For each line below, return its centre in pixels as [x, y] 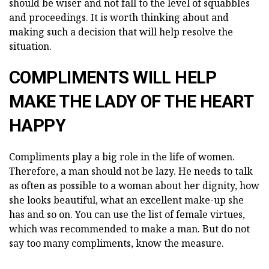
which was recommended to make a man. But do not [129, 228]
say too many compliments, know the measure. [116, 243]
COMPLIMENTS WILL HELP [113, 77]
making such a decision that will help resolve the [121, 32]
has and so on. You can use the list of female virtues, [127, 214]
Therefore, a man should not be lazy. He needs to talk [131, 171]
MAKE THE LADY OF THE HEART [131, 101]
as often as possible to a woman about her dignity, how [134, 185]
